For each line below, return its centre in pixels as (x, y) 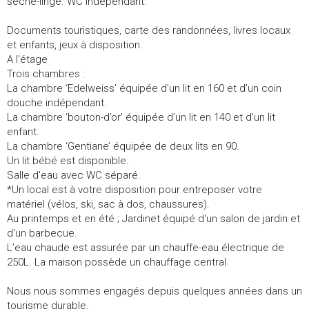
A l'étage (27, 59)
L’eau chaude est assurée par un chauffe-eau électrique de (146, 247)
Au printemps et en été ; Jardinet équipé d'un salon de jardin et (153, 218)
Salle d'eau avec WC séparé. (74, 175)
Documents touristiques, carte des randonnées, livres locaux (149, 30)
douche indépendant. (57, 102)
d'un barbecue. (42, 233)
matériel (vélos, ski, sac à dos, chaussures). (108, 204)
